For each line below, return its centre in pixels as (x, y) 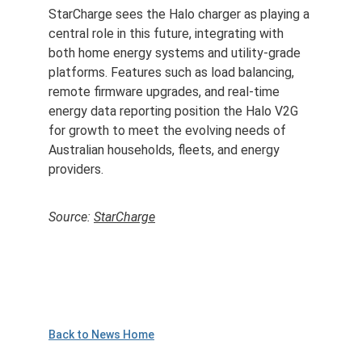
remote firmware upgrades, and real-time (166, 92)
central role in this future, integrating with (168, 34)
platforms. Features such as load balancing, (173, 72)
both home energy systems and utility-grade (176, 53)
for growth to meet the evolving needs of (169, 130)
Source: (71, 217)
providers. (76, 169)
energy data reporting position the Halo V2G (175, 111)
